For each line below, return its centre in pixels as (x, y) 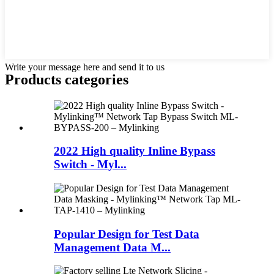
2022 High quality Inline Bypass (135, 151)
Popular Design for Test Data (127, 234)
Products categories (67, 79)
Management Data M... (112, 247)
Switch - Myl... (90, 165)
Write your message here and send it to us (85, 67)
